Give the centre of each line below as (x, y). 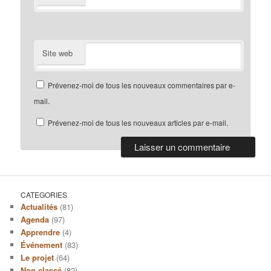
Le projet (38, 257)
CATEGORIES (44, 194)
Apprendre (41, 232)
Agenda (35, 219)
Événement (42, 244)
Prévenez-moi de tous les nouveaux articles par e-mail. (138, 122)
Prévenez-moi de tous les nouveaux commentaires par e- (142, 85)
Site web (58, 53)
